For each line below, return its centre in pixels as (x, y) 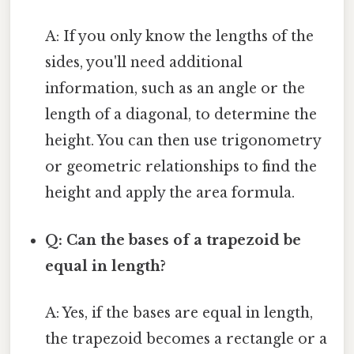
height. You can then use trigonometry (183, 141)
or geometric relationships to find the (181, 167)
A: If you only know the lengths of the (180, 37)
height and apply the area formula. (170, 193)
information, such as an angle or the (175, 89)
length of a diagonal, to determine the (181, 115)
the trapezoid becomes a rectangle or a (186, 339)
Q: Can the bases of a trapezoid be (173, 240)
